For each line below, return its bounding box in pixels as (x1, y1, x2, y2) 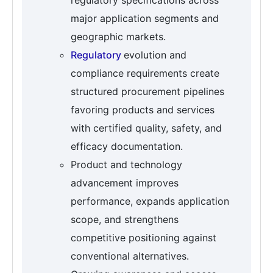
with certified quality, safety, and (71, 122, 222, 135)
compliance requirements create (71, 67, 219, 80)
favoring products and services (71, 104, 214, 116)
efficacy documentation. (71, 140, 183, 153)
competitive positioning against (71, 232, 216, 244)
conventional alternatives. (71, 250, 189, 263)
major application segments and (71, 12, 219, 25)
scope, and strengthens (71, 213, 179, 226)
